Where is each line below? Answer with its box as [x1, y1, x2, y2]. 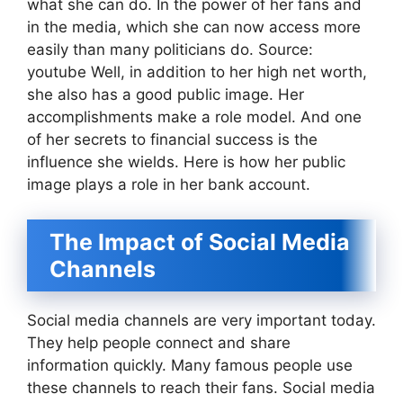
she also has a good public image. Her [27, 85, 304, 103]
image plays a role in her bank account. [27, 175, 310, 193]
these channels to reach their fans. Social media [27, 378, 375, 397]
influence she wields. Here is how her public [27, 153, 345, 171]
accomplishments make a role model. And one [27, 108, 362, 126]
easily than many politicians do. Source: [27, 40, 313, 58]
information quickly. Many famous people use [27, 355, 353, 374]
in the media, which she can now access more [27, 18, 361, 36]
